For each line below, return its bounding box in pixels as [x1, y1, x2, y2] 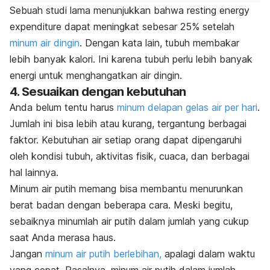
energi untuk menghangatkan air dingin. [10, 69, 182, 81]
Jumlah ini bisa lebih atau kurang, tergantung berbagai [10, 117, 246, 130]
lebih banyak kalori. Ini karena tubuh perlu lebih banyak [10, 52, 253, 65]
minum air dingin [10, 36, 80, 49]
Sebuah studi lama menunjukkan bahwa [10, 4, 187, 16]
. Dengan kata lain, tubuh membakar [80, 36, 239, 49]
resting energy [187, 4, 250, 16]
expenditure [10, 20, 61, 33]
